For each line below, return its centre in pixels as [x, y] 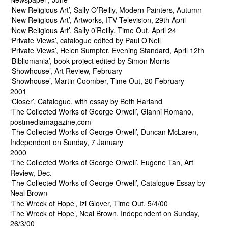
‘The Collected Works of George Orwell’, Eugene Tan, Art [102, 162]
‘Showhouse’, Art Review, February [66, 71]
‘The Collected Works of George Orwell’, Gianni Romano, [102, 111]
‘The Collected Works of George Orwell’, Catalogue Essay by [108, 183]
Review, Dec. [31, 173]
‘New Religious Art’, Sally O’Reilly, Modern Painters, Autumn [106, 10]
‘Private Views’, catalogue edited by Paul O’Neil [85, 40]
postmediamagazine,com [51, 122]
